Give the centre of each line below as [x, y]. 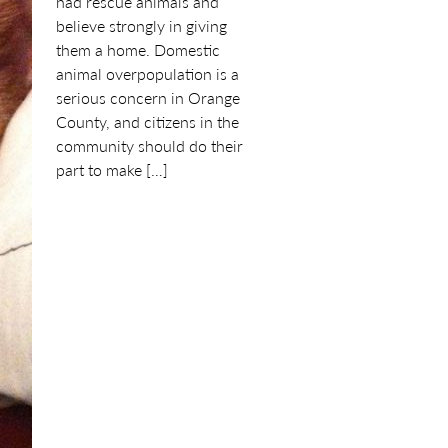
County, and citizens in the [147, 121]
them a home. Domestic [138, 49]
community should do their [149, 145]
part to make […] [112, 169]
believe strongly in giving [141, 25]
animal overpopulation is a [147, 73]
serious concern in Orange [148, 97]
